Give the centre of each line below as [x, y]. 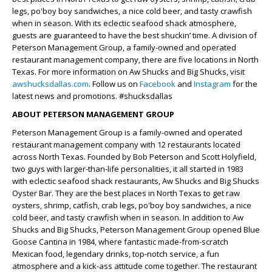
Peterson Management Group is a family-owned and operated [127, 132]
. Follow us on [114, 83]
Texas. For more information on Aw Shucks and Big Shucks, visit [128, 71]
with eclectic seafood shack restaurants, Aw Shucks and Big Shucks [136, 181]
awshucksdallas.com [50, 83]
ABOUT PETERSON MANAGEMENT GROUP [93, 114]
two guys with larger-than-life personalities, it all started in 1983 [128, 168]
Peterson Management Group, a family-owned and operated [124, 47]
